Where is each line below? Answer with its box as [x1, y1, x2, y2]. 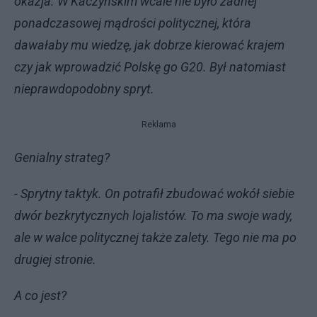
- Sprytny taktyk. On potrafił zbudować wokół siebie [14, 186, 294, 201]
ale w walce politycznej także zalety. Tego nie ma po [14, 230, 296, 245]
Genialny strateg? [14, 150, 110, 165]
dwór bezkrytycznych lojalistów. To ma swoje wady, [14, 208, 292, 223]
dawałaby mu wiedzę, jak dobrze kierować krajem [14, 38, 284, 52]
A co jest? [14, 288, 67, 303]
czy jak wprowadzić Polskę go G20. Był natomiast [14, 59, 286, 74]
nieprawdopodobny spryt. [14, 81, 154, 96]
